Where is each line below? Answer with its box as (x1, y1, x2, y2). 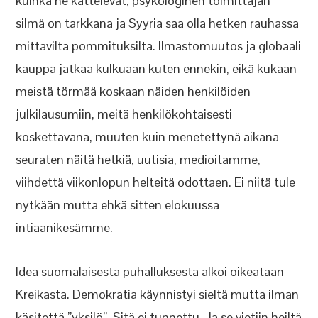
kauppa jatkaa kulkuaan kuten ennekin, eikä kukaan (16, 60, 297, 77)
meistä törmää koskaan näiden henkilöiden (16, 83, 251, 99)
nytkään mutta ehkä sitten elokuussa (16, 197, 220, 213)
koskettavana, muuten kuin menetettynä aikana (16, 128, 280, 145)
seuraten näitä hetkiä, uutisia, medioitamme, (16, 151, 261, 168)
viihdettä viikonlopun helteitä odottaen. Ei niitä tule (16, 174, 296, 190)
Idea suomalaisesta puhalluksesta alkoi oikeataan (16, 263, 285, 280)
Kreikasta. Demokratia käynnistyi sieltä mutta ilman (16, 286, 300, 302)
